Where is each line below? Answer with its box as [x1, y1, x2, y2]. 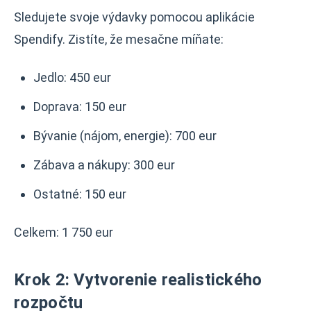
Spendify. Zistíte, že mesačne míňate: [14, 32, 224, 47]
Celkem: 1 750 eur [14, 225, 113, 239]
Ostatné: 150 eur [33, 187, 126, 201]
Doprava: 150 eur [33, 99, 126, 114]
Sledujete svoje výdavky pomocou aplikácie [14, 10, 255, 24]
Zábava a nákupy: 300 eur [33, 158, 175, 172]
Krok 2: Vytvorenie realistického [14, 270, 262, 289]
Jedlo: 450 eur [33, 70, 111, 85]
